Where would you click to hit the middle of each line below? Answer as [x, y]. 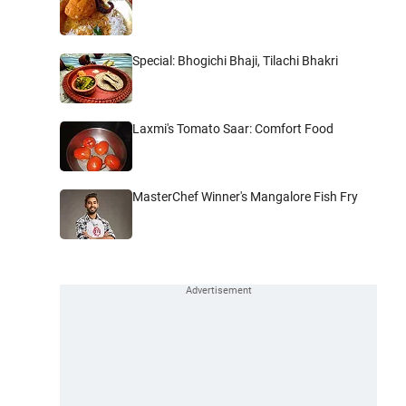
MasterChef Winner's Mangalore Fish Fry [245, 196]
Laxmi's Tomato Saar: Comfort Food [233, 128]
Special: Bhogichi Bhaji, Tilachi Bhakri [235, 60]
